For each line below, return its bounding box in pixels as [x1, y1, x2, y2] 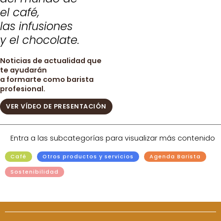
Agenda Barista [149, 152, 201, 160]
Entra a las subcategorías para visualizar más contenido [10, 133, 215, 143]
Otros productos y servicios [42, 152, 134, 160]
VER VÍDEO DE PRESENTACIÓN [6, 102, 107, 110]
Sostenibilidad [10, 168, 59, 176]
